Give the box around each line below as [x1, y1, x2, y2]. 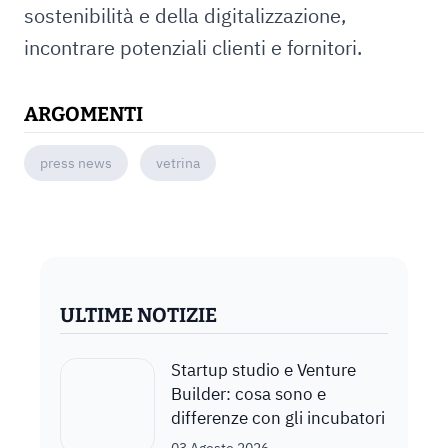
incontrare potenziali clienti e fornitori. [24, 34, 362, 61]
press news [40, 154, 112, 172]
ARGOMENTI [24, 102, 143, 126]
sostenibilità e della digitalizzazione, [24, 2, 346, 29]
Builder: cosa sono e [171, 383, 327, 405]
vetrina [156, 154, 200, 172]
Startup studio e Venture [171, 359, 357, 381]
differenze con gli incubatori [171, 407, 386, 429]
